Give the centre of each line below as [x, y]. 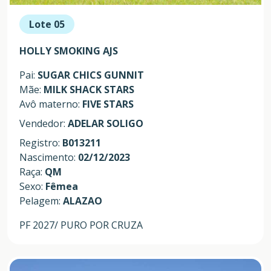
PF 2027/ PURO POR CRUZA [81, 225]
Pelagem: [41, 201]
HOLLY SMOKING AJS [69, 51]
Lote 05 [47, 24]
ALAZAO [83, 201]
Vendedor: [44, 123]
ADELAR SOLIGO [106, 123]
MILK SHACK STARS [89, 89]
